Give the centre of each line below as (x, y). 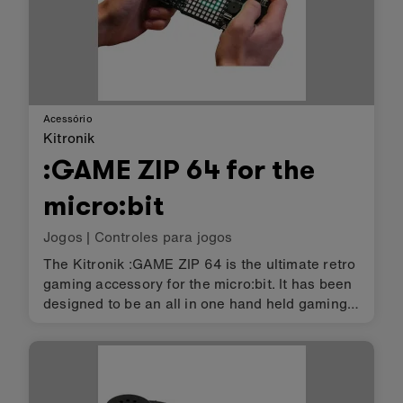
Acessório (68, 118)
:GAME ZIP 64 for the (179, 170)
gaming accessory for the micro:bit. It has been (198, 283)
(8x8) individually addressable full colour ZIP (191, 342)
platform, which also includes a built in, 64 (184, 322)
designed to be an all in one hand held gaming (195, 303)
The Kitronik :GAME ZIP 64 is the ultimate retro (200, 263)
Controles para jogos (163, 236)
